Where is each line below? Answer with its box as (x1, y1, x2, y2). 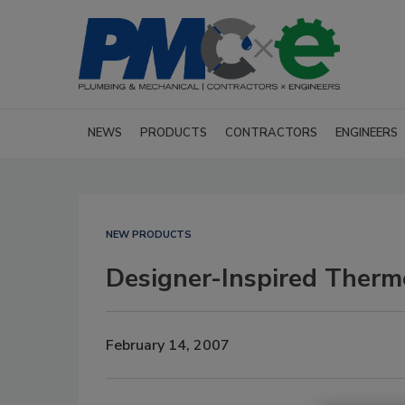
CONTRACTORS (225, 125, 317, 141)
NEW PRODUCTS (106, 228, 192, 241)
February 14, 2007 (106, 334, 230, 355)
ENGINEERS (335, 125, 398, 141)
